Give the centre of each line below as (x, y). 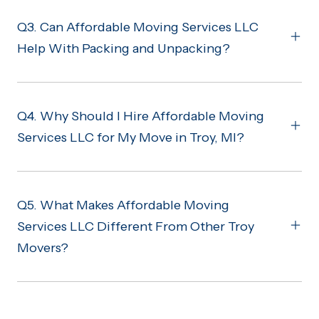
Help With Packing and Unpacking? (124, 48)
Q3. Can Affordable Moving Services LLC (138, 27)
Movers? (43, 247)
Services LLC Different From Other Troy (136, 226)
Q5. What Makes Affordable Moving (123, 205)
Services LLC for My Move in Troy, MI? (131, 137)
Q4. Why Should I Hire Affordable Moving (141, 116)
